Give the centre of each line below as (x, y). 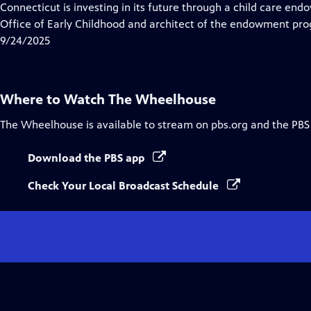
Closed (147, 23)
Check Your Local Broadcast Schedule (125, 186)
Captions (152, 40)
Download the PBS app (87, 158)
